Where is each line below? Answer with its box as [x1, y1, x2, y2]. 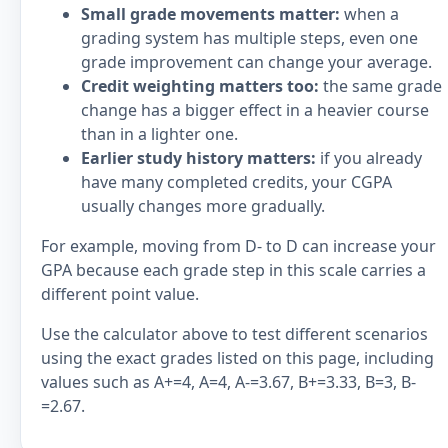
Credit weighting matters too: [81, 75, 319, 97]
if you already [316, 147, 422, 169]
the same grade [319, 75, 442, 97]
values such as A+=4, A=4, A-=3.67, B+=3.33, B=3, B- [41, 371, 416, 393]
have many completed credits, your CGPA [81, 171, 392, 193]
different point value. [41, 283, 199, 305]
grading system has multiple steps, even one [81, 27, 418, 49]
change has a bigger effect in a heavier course [81, 99, 429, 121]
